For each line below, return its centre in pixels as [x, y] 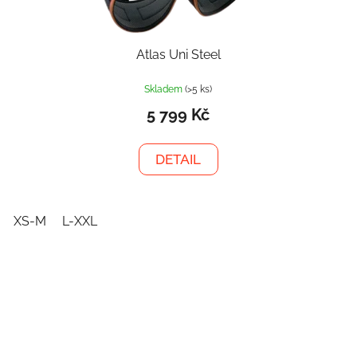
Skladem [165, 89]
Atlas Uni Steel [178, 54]
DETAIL [178, 159]
